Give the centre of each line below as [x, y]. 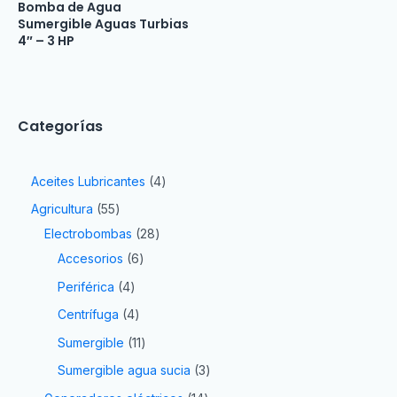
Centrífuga [88, 315]
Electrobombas [88, 234]
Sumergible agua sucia [124, 370]
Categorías [60, 126]
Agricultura [62, 209]
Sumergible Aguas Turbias [103, 23]
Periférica [86, 286]
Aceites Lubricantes [88, 181]
